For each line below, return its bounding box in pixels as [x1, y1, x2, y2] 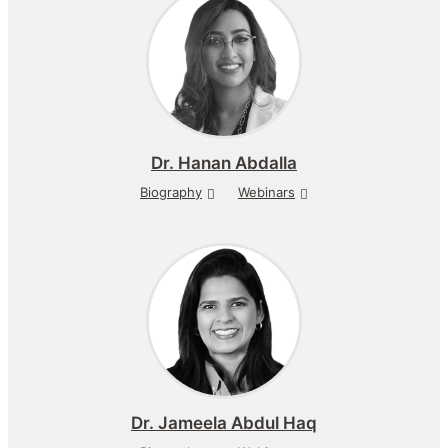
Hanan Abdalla [174, 153, 297, 173]
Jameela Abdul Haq [154, 413, 317, 433]
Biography [140, 184, 202, 200]
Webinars [238, 184, 295, 200]
